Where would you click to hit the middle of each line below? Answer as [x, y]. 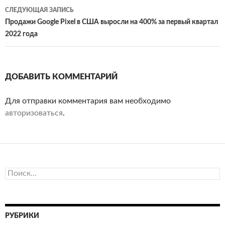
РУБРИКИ [22, 216]
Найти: [16, 172]
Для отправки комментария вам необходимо [88, 101]
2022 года [21, 34]
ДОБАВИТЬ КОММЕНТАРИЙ [61, 77]
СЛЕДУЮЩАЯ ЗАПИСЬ [39, 10]
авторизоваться [34, 113]
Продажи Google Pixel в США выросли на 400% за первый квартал [111, 22]
